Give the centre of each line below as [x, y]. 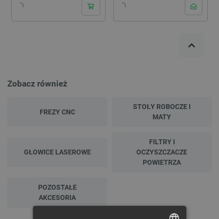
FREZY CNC [57, 112]
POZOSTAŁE [57, 187]
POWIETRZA [162, 163]
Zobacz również [37, 84]
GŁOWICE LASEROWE [57, 152]
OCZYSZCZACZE [162, 152]
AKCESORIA [57, 198]
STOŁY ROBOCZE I [162, 107]
